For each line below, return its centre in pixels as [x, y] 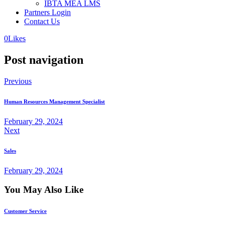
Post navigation [44, 60]
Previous [18, 81]
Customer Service [25, 211]
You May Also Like [44, 190]
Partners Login [47, 12]
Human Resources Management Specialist [54, 101]
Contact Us [42, 21]
